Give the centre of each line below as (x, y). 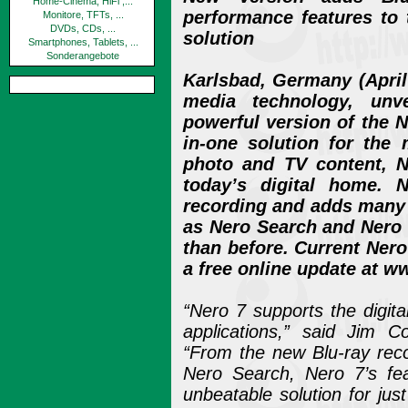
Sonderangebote (83, 56)
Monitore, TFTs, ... (83, 15)
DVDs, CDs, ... (83, 28)
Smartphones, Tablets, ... (83, 42)
